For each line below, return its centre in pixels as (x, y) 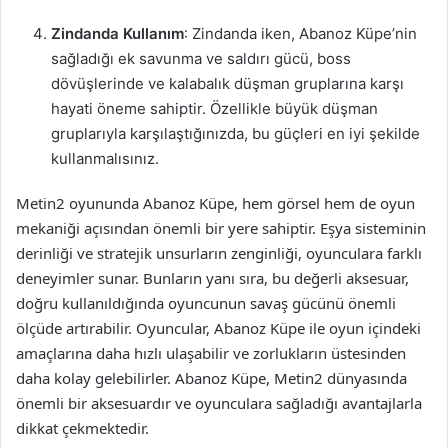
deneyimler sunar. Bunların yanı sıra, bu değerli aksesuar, (212, 278)
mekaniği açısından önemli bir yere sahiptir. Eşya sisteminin (221, 228)
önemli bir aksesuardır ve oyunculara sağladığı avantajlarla (219, 403)
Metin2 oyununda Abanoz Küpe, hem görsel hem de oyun (215, 203)
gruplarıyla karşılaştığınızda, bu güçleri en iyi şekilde (235, 133)
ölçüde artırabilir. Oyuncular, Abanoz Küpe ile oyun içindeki (218, 328)
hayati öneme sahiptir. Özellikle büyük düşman (214, 108)
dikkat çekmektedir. (82, 428)
